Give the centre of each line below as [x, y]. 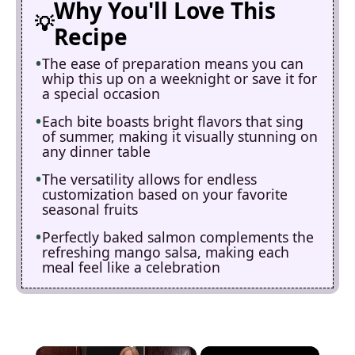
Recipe [91, 36]
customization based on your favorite [165, 194]
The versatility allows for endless [149, 179]
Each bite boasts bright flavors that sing [173, 121]
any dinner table [96, 151]
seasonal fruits [90, 209]
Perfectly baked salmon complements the [178, 237]
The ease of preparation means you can [173, 63]
